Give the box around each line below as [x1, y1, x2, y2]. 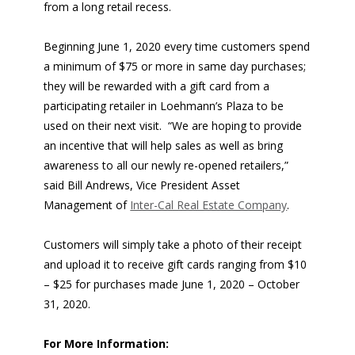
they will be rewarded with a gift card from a [44, 78, 270, 94]
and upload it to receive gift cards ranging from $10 [44, 257, 307, 273]
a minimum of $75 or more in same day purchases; [44, 59, 307, 74]
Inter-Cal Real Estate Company [130, 197, 288, 213]
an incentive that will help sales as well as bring [44, 138, 284, 154]
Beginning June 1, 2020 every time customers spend [44, 39, 311, 55]
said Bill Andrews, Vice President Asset [44, 177, 241, 193]
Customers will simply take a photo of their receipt [44, 237, 303, 253]
